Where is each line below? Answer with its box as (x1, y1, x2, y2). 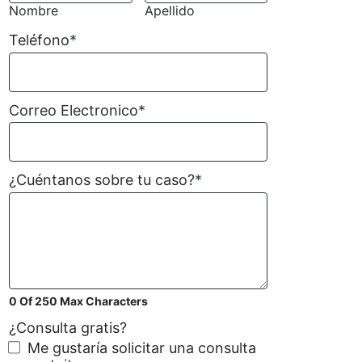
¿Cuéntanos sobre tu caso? (9, 171, 195, 188)
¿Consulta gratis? (9, 318, 127, 336)
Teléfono (9, 32, 69, 48)
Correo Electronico (9, 101, 138, 119)
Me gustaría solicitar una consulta (27, 339, 256, 356)
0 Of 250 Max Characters (9, 293, 148, 308)
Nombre (9, 2, 58, 19)
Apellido (144, 2, 195, 19)
